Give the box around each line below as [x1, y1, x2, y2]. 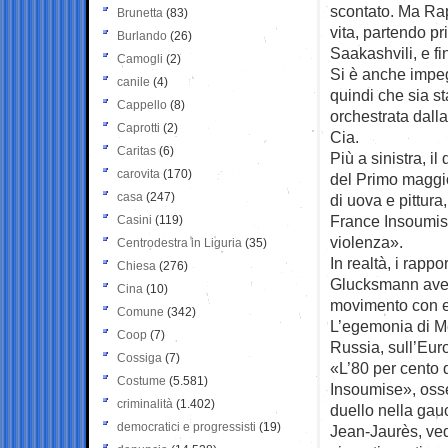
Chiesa [117, 258, 156, 273]
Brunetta [117, 5, 163, 20]
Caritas [117, 143, 156, 158]
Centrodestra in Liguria [117, 235, 242, 250]
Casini [117, 212, 152, 227]
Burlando [117, 28, 167, 43]
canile [117, 74, 150, 89]
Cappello [117, 97, 167, 112]
